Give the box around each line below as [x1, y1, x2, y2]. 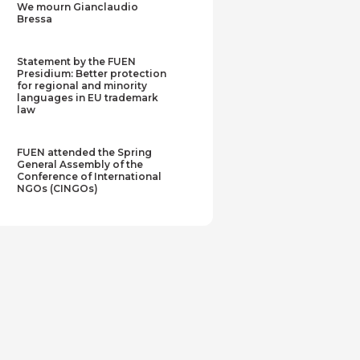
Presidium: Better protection [17, 67, 167, 80]
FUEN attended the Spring [17, 146, 153, 159]
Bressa [17, 12, 53, 25]
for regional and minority [17, 79, 148, 92]
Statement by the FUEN [17, 55, 137, 67]
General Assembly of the [17, 158, 144, 171]
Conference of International [17, 170, 162, 183]
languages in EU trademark [17, 91, 159, 104]
